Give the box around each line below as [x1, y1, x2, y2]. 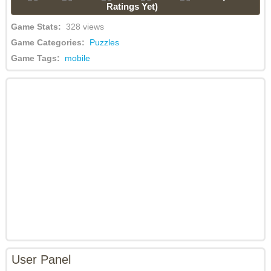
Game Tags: [10, 53, 65, 63]
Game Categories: [10, 38, 90, 47]
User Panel [11, 253, 71, 266]
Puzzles [89, 38, 119, 47]
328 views [65, 22, 104, 31]
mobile [64, 53, 90, 63]
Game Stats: [10, 22, 66, 31]
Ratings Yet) [106, 1, 158, 11]
